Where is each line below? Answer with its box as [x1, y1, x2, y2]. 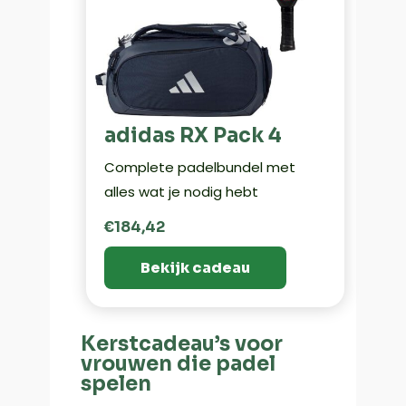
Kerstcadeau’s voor [80, 332, 283, 357]
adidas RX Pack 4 [103, 123, 282, 149]
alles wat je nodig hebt [103, 182, 258, 202]
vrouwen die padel [80, 352, 275, 377]
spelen [80, 372, 151, 397]
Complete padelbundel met [103, 158, 295, 178]
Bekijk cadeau [140, 258, 250, 278]
